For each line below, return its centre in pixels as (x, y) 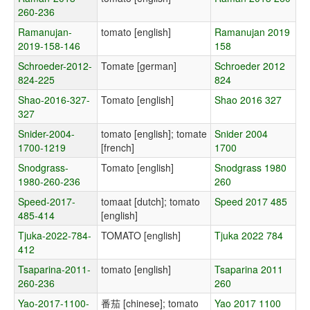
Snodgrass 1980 (250, 168)
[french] (118, 148)
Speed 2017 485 (251, 202)
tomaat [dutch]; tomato (151, 202)
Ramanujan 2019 (252, 32)
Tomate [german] (139, 66)
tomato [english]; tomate (154, 134)
